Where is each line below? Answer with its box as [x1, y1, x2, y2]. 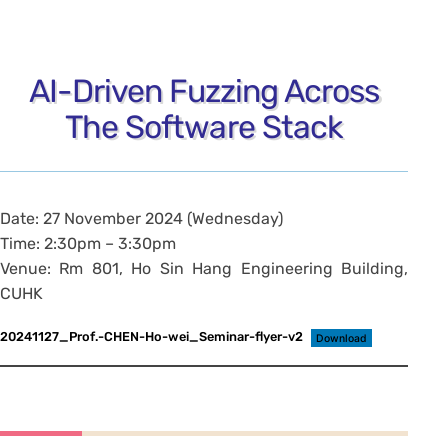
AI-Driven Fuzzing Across [28, 71, 380, 110]
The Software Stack [65, 107, 343, 146]
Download [315, 331, 367, 345]
